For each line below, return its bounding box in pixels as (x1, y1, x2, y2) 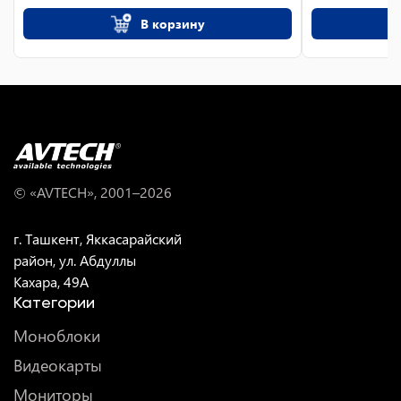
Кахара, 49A (13, 272, 89, 291)
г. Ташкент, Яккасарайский (13, 229, 182, 248)
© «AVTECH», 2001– (13, 183, 140, 201)
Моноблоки (13, 325, 100, 346)
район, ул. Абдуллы (13, 251, 136, 269)
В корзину (140, 14, 205, 32)
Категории (13, 293, 95, 311)
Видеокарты (13, 354, 102, 376)
